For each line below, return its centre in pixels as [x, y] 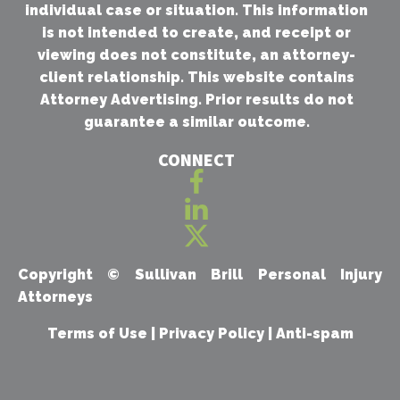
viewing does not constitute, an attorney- [196, 55]
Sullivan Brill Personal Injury [258, 275]
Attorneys [55, 297]
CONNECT [196, 159]
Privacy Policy [211, 333]
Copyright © [76, 275]
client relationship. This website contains [196, 77]
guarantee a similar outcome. [196, 122]
